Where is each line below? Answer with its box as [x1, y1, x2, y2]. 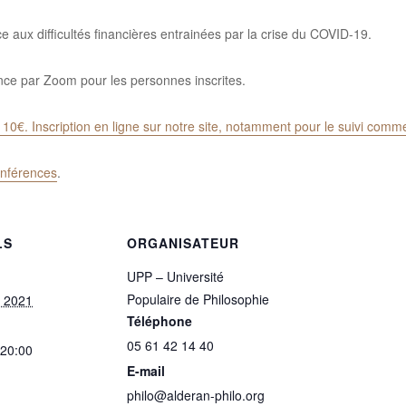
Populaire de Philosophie [127, 290, 269, 308]
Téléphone [127, 312, 192, 330]
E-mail [127, 362, 165, 380]
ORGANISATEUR [127, 234, 239, 252]
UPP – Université [127, 267, 224, 285]
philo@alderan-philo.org [127, 386, 265, 404]
